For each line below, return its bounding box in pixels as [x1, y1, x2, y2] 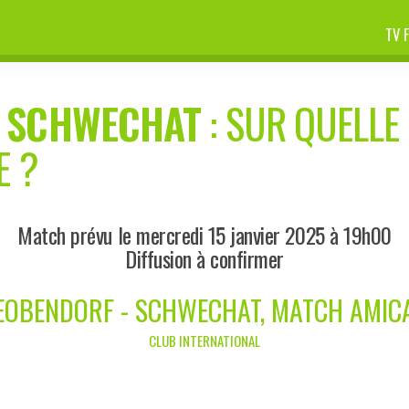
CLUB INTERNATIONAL [149, 330, 260, 351]
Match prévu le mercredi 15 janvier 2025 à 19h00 [17, 217, 392, 251]
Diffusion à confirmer [125, 241, 284, 275]
